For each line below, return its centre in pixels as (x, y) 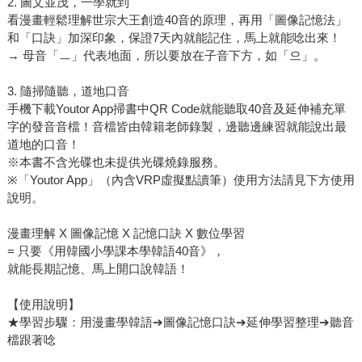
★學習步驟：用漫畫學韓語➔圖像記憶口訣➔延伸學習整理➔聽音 (180, 322)
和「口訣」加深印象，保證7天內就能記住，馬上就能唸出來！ (174, 38)
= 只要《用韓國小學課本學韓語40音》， (116, 251)
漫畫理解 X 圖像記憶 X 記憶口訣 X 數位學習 (126, 234)
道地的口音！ (43, 145)
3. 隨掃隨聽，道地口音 (68, 91)
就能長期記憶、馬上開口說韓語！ (98, 269)
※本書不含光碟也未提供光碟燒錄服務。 (116, 162)
